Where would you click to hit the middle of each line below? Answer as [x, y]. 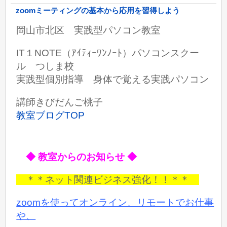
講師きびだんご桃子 [60, 102]
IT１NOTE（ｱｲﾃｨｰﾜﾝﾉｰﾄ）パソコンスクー [108, 53]
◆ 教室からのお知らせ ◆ [77, 157]
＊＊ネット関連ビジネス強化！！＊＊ [108, 179]
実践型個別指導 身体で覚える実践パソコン [113, 80]
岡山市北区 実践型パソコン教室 [89, 30]
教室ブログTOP [51, 116]
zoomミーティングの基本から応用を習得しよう [98, 11]
